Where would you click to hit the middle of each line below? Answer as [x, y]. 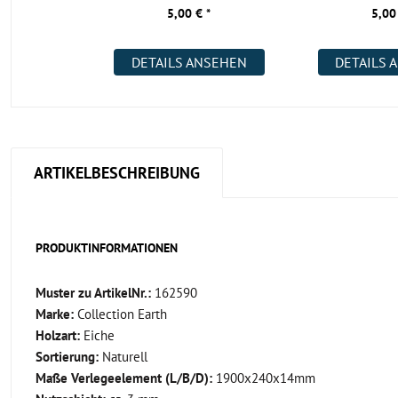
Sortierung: [67, 357]
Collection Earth [120, 314]
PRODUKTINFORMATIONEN [107, 248]
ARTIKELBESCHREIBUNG [117, 172]
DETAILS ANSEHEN [189, 62]
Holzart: [58, 335]
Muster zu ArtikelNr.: [93, 293]
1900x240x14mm [264, 378]
